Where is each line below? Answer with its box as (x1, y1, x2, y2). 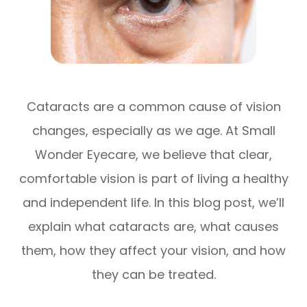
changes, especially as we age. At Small (32, 122, 275, 140)
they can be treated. (91, 266, 216, 284)
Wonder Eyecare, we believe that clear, (35, 146, 272, 164)
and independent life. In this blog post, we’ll (23, 194, 284, 212)
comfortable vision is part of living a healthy (19, 170, 288, 188)
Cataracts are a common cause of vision (26, 98, 281, 116)
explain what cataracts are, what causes (28, 218, 279, 236)
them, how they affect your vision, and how (21, 242, 286, 260)
